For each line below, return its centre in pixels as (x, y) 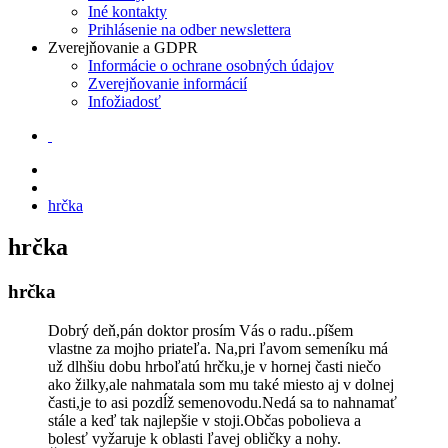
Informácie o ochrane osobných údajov (211, 65)
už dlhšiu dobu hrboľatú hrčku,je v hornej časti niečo (214, 367)
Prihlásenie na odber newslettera (189, 29)
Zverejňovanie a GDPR (123, 47)
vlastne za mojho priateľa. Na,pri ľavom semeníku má (218, 349)
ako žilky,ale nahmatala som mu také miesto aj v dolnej (221, 385)
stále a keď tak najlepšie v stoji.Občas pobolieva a (204, 421)
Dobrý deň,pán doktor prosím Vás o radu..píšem (200, 331)
